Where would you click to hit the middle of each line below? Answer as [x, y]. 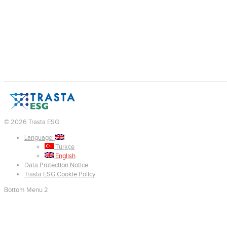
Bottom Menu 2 [26, 190]
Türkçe [64, 147]
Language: [40, 138]
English [65, 156]
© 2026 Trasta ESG [32, 122]
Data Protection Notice [56, 165]
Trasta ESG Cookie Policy [60, 175]
